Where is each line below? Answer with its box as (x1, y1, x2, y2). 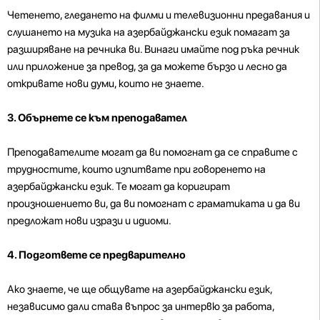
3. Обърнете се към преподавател (7, 111, 187, 124)
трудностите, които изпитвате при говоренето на (7, 162, 266, 176)
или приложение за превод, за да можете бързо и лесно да (7, 59, 287, 73)
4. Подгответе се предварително (7, 248, 186, 261)
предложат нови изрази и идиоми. (7, 214, 171, 227)
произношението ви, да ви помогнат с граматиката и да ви (7, 196, 300, 210)
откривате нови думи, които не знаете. (7, 76, 204, 90)
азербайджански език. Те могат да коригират (7, 179, 230, 193)
